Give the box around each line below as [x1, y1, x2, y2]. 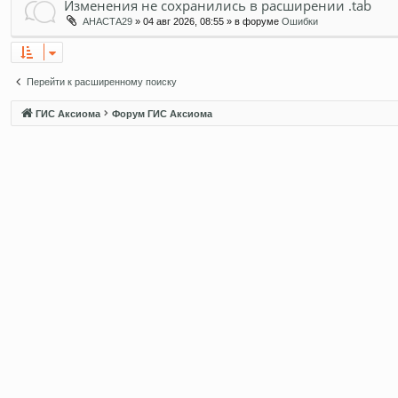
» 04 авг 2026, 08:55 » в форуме [132, 15, 282, 27]
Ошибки [282, 15, 318, 27]
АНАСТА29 [83, 15, 132, 27]
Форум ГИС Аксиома [112, 107, 212, 119]
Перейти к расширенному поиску [27, 76, 177, 87]
